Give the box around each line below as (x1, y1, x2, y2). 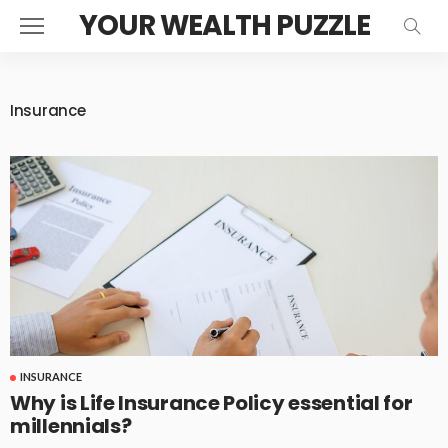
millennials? (10, 411, 132, 440)
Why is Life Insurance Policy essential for (10, 388, 413, 417)
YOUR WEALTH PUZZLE (78, 6, 370, 45)
